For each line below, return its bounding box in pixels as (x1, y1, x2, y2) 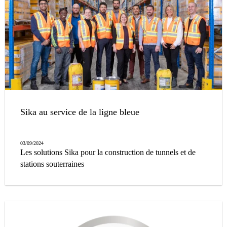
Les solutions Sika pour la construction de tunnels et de (20, 148, 196, 157)
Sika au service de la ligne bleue (20, 107, 139, 118)
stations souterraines (20, 160, 84, 169)
